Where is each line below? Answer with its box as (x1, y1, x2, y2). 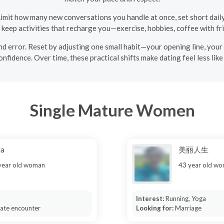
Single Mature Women (29, 100, 195, 120)
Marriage (174, 203, 201, 212)
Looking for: (135, 203, 175, 212)
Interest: (135, 194, 165, 202)
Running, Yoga (165, 194, 206, 202)
